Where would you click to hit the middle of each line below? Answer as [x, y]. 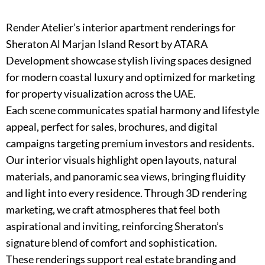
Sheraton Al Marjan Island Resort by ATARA [107, 43]
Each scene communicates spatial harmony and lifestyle [132, 110]
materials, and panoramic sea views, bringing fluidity [126, 176]
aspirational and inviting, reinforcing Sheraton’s [115, 226]
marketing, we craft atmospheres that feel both [113, 209]
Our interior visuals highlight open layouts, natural [122, 159]
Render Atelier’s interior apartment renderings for [121, 27]
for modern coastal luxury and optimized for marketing [130, 77]
